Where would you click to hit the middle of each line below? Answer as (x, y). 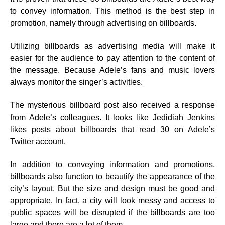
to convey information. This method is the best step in (113, 11)
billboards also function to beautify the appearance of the (113, 177)
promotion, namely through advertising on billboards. (103, 23)
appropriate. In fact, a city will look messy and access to (113, 201)
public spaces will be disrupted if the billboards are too (113, 213)
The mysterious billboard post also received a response (113, 105)
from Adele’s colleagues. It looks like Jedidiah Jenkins (113, 117)
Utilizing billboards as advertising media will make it (113, 46)
